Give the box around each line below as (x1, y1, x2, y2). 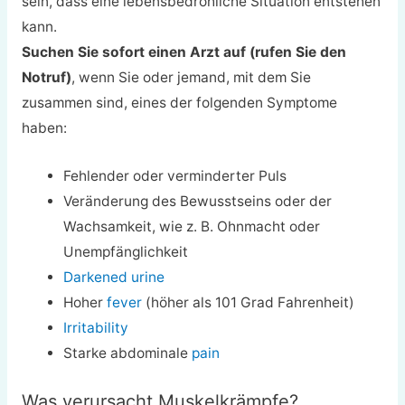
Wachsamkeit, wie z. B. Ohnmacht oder (63, 217, 321, 235)
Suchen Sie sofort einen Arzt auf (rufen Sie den (21, 43, 346, 61)
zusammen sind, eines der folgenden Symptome (21, 94, 337, 112)
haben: (21, 119, 67, 137)
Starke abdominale (63, 344, 193, 362)
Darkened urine (63, 268, 165, 286)
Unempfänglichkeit (63, 242, 189, 260)
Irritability (63, 318, 129, 336)
